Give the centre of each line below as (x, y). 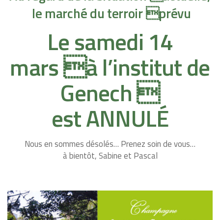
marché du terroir (94, 13)
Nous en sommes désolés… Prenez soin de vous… (110, 144)
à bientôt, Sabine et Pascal (110, 156)
